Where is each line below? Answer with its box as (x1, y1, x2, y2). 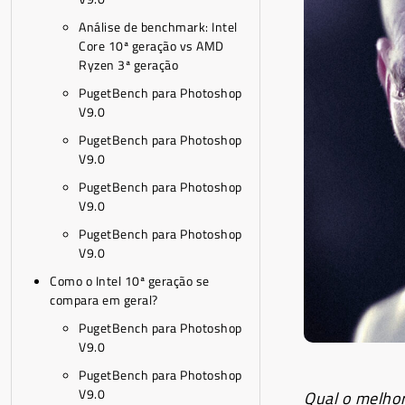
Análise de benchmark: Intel (79, 17, 238, 36)
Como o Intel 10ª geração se (50, 271, 210, 290)
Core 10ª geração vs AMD (79, 36, 224, 55)
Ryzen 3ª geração (79, 55, 178, 74)
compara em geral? (50, 290, 158, 309)
